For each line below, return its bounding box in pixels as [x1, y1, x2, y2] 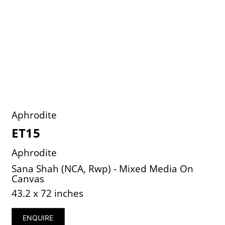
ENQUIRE [23, 213, 54, 222]
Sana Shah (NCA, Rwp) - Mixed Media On [12, 162, 194, 175]
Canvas [12, 172, 45, 185]
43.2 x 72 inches [12, 186, 84, 199]
